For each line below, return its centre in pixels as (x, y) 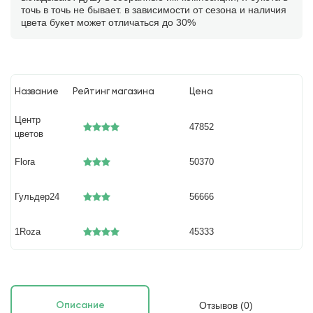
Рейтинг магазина (114, 92)
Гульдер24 (37, 197)
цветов (29, 134)
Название (37, 92)
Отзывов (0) (226, 305)
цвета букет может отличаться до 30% (108, 22)
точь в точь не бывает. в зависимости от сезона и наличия (154, 10)
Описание (80, 305)
